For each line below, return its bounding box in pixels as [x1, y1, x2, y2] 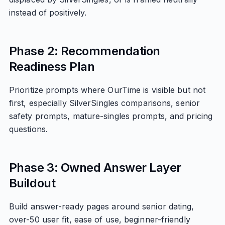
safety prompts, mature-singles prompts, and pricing [9, 111, 213, 121]
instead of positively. [9, 8, 87, 18]
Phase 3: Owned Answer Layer [9, 160, 181, 175]
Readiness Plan [9, 59, 95, 74]
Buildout [9, 176, 56, 190]
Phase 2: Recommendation [9, 44, 160, 58]
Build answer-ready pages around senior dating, [9, 201, 194, 211]
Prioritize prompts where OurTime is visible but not [9, 85, 206, 95]
